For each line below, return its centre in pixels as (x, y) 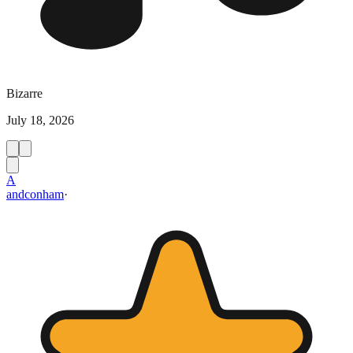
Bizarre (24, 93)
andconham (35, 194)
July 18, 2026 (40, 120)
